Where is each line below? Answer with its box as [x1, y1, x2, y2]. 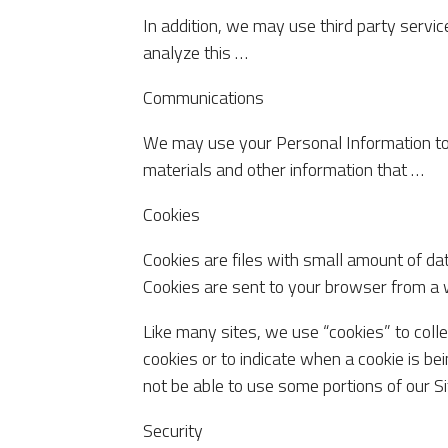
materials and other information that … [143, 156, 425, 184]
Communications [143, 84, 265, 112]
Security [143, 417, 204, 445]
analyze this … [143, 39, 249, 67]
